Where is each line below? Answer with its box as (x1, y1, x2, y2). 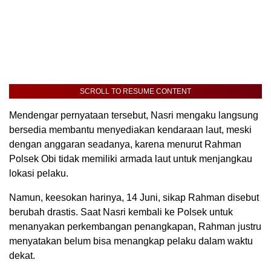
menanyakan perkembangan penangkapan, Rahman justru (9, 221, 261, 232)
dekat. (9, 250, 35, 261)
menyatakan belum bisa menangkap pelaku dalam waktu (9, 236, 253, 247)
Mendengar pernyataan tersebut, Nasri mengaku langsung (9, 110, 258, 121)
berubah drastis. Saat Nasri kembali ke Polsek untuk (9, 207, 233, 218)
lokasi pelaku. (9, 168, 68, 179)
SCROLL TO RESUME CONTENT (80, 87, 191, 96)
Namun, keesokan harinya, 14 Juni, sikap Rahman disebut (9, 192, 259, 203)
